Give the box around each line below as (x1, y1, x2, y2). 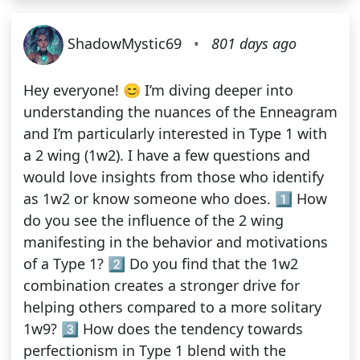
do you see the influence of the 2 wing (22, 211, 284, 231)
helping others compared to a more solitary (22, 297, 321, 317)
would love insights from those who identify (22, 167, 324, 187)
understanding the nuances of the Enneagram (22, 102, 337, 122)
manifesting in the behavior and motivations (22, 232, 328, 252)
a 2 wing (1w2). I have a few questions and (22, 145, 310, 166)
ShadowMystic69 (67, 33, 186, 53)
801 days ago (211, 33, 297, 53)
